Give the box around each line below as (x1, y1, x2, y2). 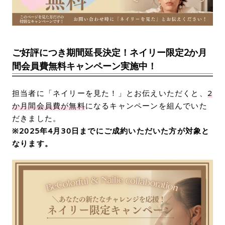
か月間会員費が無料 (12, 100, 85, 111)
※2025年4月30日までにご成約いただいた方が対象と (12, 126, 210, 136)
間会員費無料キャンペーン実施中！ (12, 60, 157, 72)
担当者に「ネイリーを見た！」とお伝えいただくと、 (12, 88, 207, 98)
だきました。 (12, 113, 61, 124)
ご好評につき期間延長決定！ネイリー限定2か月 (12, 46, 207, 59)
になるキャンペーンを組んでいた (85, 100, 207, 111)
